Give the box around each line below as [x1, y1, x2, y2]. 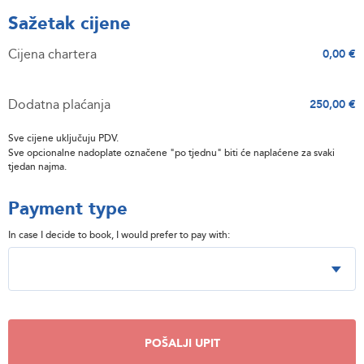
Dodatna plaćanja [8, 96, 110, 114]
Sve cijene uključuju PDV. [8, 132, 119, 145]
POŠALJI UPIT [144, 336, 220, 351]
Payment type [8, 197, 128, 221]
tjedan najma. [8, 160, 67, 173]
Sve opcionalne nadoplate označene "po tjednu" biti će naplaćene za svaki [8, 146, 335, 159]
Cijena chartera [8, 45, 97, 63]
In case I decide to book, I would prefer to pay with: [8, 228, 230, 241]
